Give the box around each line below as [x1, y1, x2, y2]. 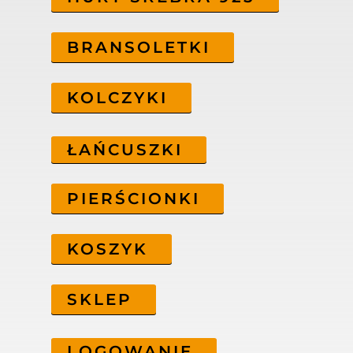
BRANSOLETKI [66, 38, 210, 58]
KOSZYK [66, 240, 148, 259]
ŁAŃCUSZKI [66, 140, 183, 160]
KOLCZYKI [66, 88, 168, 108]
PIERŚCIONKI [66, 189, 200, 209]
